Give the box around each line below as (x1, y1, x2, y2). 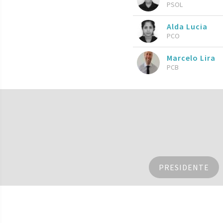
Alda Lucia (167, 21, 208, 31)
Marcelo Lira (167, 52, 216, 63)
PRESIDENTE (158, 162, 209, 173)
